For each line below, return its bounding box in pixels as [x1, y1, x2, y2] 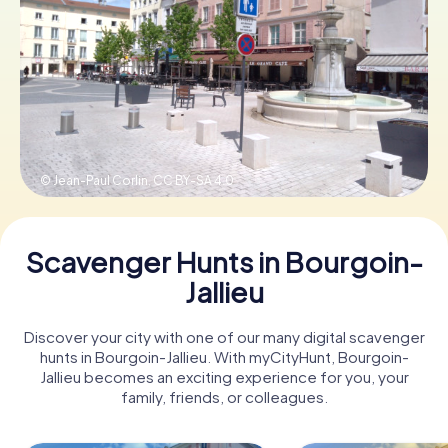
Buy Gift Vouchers [160, 123, 288, 143]
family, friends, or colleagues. [120, 386, 328, 406]
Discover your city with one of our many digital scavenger [23, 326, 425, 346]
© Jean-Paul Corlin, [40, 172, 153, 188]
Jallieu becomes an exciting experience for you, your [39, 366, 409, 386]
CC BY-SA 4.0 [153, 172, 234, 188]
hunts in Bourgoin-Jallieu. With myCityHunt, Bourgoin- [39, 346, 409, 366]
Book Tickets [177, 51, 271, 71]
